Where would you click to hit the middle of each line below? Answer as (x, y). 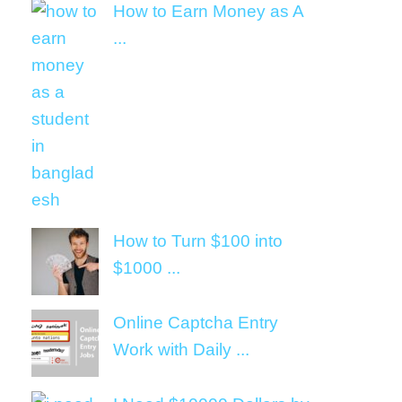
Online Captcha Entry (196, 323)
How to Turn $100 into (198, 241)
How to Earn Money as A (208, 11)
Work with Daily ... (181, 350)
